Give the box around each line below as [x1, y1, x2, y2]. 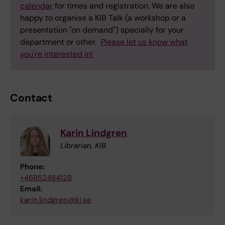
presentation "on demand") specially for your [20, 25, 184, 36]
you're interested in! [20, 49, 93, 60]
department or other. [20, 37, 100, 48]
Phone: [20, 162, 45, 172]
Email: [20, 184, 42, 194]
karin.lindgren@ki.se [20, 195, 91, 205]
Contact [10, 91, 53, 105]
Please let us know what [100, 37, 188, 48]
